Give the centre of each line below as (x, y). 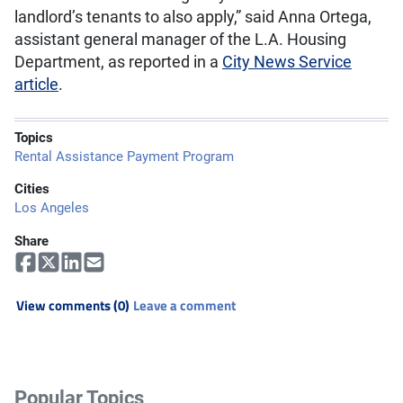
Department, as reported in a (118, 62)
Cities (32, 188)
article (36, 84)
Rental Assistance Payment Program (124, 156)
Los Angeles (52, 207)
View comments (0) (73, 306)
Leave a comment (184, 306)
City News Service (287, 62)
